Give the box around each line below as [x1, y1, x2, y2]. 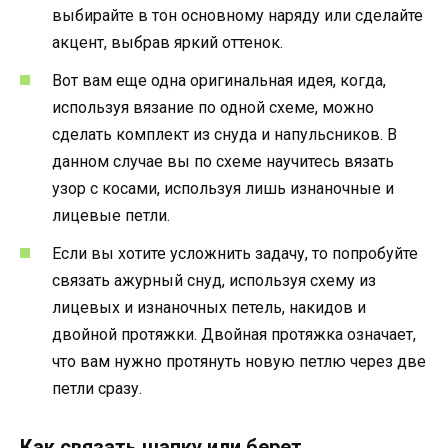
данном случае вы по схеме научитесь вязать [52, 151, 394, 171]
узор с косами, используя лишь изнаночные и [52, 178, 394, 198]
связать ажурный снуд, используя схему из [52, 271, 376, 291]
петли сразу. [52, 379, 142, 399]
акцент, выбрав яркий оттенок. [52, 32, 283, 52]
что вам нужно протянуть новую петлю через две [52, 352, 426, 372]
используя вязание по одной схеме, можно [52, 97, 374, 117]
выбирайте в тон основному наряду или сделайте [52, 5, 423, 25]
